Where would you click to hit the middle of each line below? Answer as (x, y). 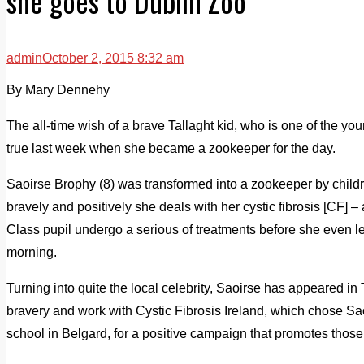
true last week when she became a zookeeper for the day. (171, 148)
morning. (32, 252)
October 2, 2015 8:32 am (113, 58)
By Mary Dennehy (58, 89)
